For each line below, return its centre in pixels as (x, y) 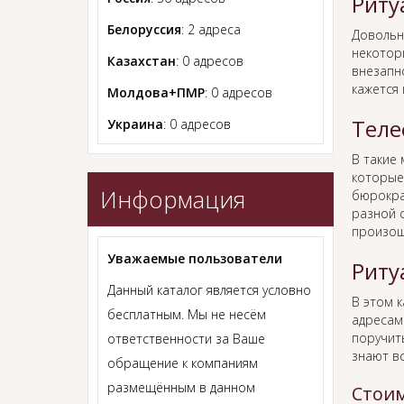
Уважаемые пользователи (195, 258)
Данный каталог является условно (209, 289)
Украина (135, 124)
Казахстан (142, 60)
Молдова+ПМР (156, 92)
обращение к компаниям (183, 363)
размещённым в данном (181, 387)
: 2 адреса (211, 29)
